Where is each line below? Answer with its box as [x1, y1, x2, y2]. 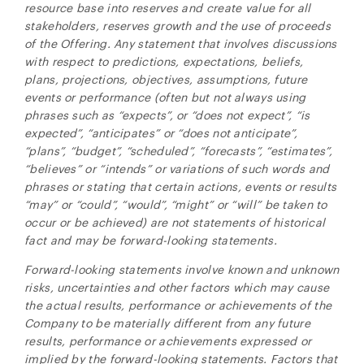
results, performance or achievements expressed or [24, 334, 312, 348]
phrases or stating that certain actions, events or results [24, 180, 337, 193]
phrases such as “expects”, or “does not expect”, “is [24, 108, 310, 122]
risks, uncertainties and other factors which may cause [24, 280, 330, 294]
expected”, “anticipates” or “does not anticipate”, [24, 126, 297, 140]
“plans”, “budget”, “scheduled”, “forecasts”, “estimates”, [24, 144, 333, 158]
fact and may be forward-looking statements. [24, 233, 277, 247]
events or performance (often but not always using [24, 90, 306, 104]
